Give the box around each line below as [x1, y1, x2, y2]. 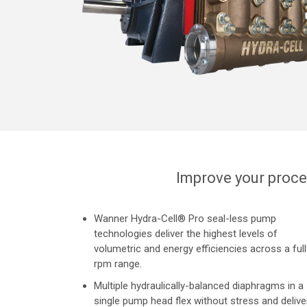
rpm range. [94, 258, 142, 271]
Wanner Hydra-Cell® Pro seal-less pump [94, 212, 276, 225]
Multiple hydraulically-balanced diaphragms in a [94, 280, 304, 293]
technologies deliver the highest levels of [94, 228, 278, 241]
